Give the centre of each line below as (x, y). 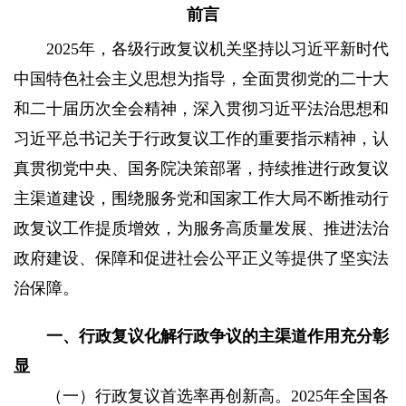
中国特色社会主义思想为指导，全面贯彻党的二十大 (201, 79)
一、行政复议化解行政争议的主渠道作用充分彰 (217, 336)
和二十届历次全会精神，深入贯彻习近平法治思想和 (201, 109)
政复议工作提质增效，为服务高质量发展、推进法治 (201, 228)
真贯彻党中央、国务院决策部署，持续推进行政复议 (201, 169)
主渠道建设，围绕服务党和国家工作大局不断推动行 (201, 198)
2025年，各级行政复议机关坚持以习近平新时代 (201, 49)
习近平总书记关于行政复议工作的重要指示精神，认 (201, 139)
